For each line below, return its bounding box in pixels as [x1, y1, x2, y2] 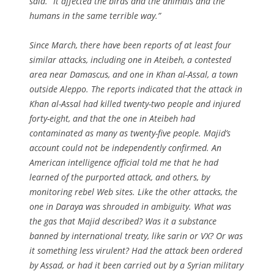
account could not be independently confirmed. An [29, 141, 221, 154]
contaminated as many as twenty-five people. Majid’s [29, 127, 231, 139]
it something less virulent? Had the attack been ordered [29, 244, 242, 256]
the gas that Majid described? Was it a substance [29, 215, 217, 227]
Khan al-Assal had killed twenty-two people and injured [29, 97, 240, 109]
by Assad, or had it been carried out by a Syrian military [29, 259, 243, 271]
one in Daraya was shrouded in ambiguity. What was [29, 200, 231, 212]
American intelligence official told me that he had [29, 156, 218, 168]
